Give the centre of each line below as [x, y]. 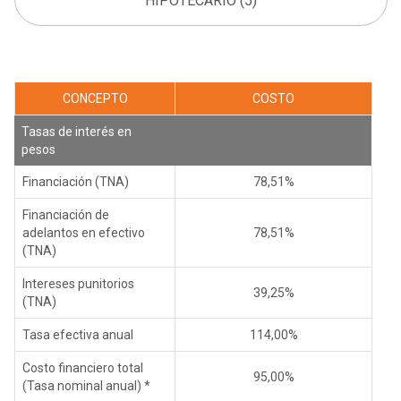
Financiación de [66, 214]
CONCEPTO [95, 98]
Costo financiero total [83, 367]
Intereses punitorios [78, 283]
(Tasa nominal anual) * [86, 385]
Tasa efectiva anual [78, 334]
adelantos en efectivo [84, 232]
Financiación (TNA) [76, 181]
